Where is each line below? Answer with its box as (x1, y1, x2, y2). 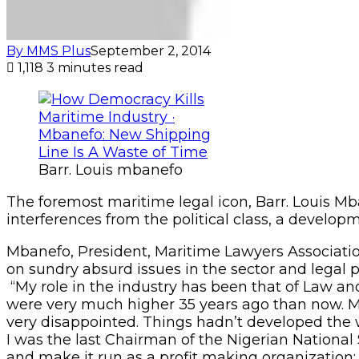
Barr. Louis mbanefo (38, 160, 183, 179)
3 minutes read (46, 59, 143, 75)
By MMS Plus (6, 42, 91, 58)
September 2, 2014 (91, 42, 211, 58)
